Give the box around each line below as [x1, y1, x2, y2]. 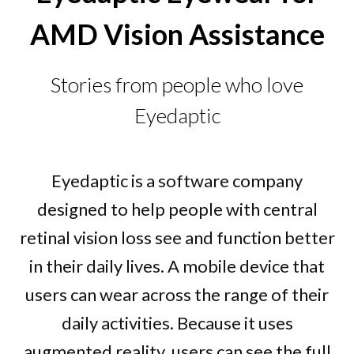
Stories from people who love [51, 72, 303, 97]
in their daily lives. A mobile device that [29, 255, 325, 277]
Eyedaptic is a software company [51, 170, 303, 191]
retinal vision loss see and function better [19, 227, 335, 248]
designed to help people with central [36, 198, 318, 220]
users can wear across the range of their [25, 284, 329, 305]
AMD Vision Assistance [29, 17, 325, 51]
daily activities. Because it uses [61, 312, 293, 333]
